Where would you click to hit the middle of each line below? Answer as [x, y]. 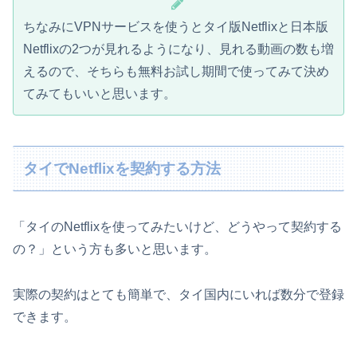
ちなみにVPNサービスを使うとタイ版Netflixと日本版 [176, 26]
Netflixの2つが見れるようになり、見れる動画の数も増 [178, 49]
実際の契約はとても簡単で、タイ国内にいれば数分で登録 [178, 295]
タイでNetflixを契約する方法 [122, 168]
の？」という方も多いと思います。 [115, 249]
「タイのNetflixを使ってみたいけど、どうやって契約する [177, 227]
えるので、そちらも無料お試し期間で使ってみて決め [176, 71]
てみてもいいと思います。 [100, 93]
